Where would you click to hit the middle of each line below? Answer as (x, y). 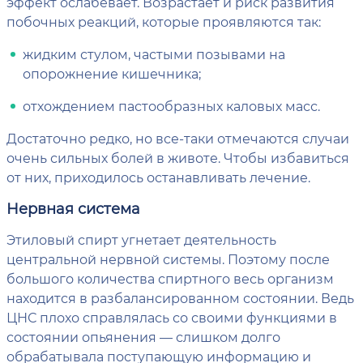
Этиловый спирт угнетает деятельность (141, 239)
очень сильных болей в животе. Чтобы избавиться (178, 157)
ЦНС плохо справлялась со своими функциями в (172, 317)
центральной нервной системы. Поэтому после (168, 258)
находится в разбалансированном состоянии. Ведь (180, 297)
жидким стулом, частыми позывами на (154, 53)
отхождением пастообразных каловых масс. (171, 105)
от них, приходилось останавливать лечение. (158, 177)
